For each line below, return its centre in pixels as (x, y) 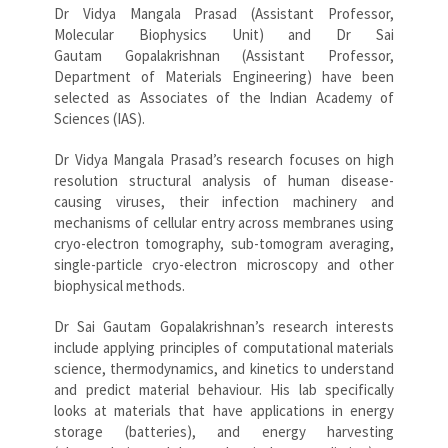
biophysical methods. (119, 285)
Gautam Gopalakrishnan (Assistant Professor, (224, 55)
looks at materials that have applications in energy (224, 410)
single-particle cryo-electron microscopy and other (224, 264)
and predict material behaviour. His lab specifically (224, 389)
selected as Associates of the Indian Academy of (224, 97)
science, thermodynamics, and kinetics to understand (224, 368)
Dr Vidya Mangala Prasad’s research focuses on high (224, 159)
